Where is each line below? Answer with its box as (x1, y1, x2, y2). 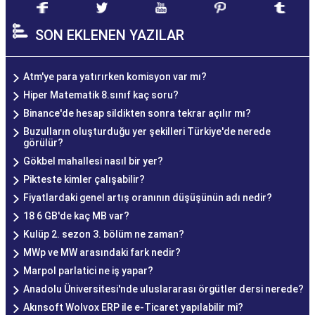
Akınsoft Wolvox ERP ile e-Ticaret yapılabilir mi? (23, 302, 243, 314)
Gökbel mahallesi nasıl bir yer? (23, 155, 163, 167)
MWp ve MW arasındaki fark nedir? (23, 247, 181, 259)
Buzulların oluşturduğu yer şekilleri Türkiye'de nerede (23, 126, 271, 138)
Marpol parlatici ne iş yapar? (23, 265, 153, 277)
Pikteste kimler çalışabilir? (23, 174, 145, 186)
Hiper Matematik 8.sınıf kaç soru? (23, 89, 179, 101)
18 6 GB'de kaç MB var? (23, 210, 129, 222)
